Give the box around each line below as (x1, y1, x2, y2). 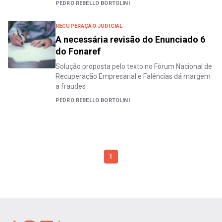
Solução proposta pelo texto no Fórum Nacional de (55, 62, 212, 70)
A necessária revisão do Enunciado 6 (55, 34, 205, 45)
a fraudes (55, 82, 86, 90)
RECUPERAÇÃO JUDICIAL (55, 22, 123, 29)
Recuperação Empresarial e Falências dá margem (55, 72, 211, 80)
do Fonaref (55, 46, 101, 56)
